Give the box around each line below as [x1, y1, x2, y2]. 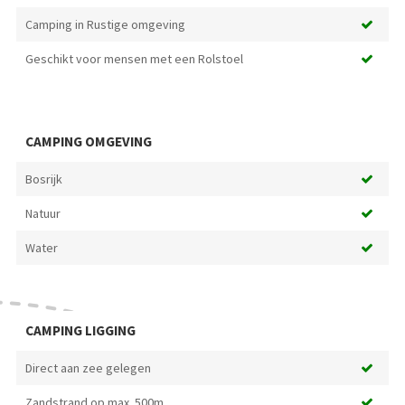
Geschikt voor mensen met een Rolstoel [24, 50, 243, 67]
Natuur [24, 204, 61, 221]
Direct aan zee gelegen [24, 359, 151, 376]
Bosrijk [24, 170, 62, 187]
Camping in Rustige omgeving [24, 15, 185, 33]
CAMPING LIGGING [24, 321, 136, 339]
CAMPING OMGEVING [24, 132, 152, 150]
